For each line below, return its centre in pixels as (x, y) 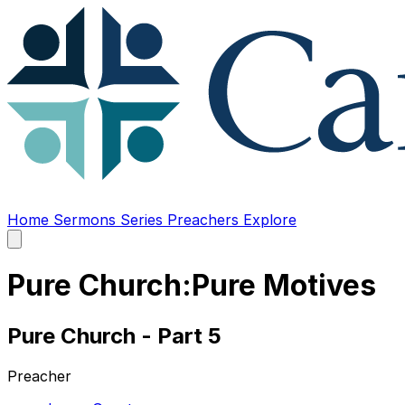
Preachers (205, 220)
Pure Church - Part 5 (114, 335)
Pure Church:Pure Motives (192, 286)
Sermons (87, 220)
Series (144, 220)
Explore (270, 220)
